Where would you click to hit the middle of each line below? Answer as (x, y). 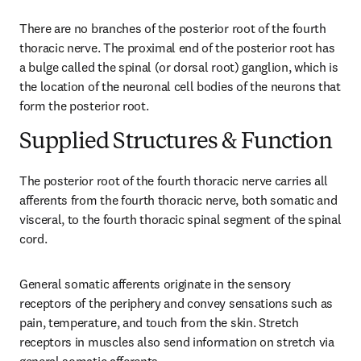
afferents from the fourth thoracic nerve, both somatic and (178, 200)
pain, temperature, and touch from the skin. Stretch (159, 322)
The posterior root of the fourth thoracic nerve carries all (174, 180)
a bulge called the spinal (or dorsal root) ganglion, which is (179, 67)
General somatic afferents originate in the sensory (155, 284)
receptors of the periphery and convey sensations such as (176, 303)
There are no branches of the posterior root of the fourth (173, 28)
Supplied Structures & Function (176, 143)
